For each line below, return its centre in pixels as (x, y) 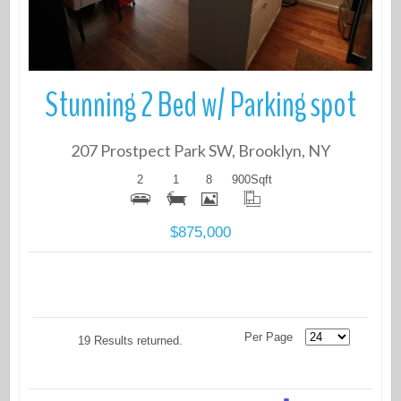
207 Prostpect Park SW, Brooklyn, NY (200, 151)
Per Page (271, 337)
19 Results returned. (130, 341)
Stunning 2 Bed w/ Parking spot (200, 106)
